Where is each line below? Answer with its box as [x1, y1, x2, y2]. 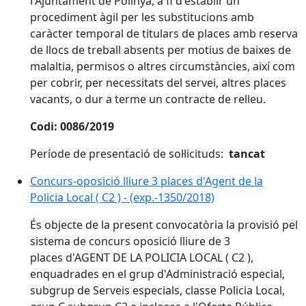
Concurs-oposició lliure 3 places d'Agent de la [30, 173, 263, 189]
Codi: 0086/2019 [30, 119, 114, 134]
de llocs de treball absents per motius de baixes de [30, 42, 291, 57]
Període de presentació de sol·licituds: [30, 146, 223, 161]
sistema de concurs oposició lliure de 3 [30, 234, 230, 249]
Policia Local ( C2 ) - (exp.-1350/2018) [30, 190, 214, 205]
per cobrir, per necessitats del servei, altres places [30, 75, 286, 90]
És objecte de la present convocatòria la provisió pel [30, 217, 298, 232]
